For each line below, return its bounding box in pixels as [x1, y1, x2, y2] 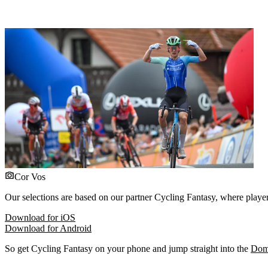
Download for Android [5, 223, 92, 233]
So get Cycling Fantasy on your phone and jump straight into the [5, 243, 251, 254]
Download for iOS [5, 212, 75, 223]
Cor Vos [14, 171, 45, 182]
